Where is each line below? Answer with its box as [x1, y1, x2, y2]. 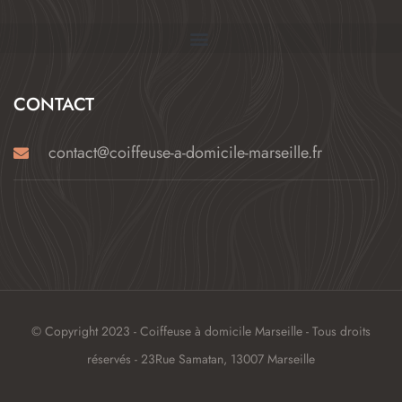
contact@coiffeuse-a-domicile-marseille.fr [48, 141, 323, 165]
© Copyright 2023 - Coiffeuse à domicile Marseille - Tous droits [31, 322, 371, 341]
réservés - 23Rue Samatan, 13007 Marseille [87, 350, 315, 369]
